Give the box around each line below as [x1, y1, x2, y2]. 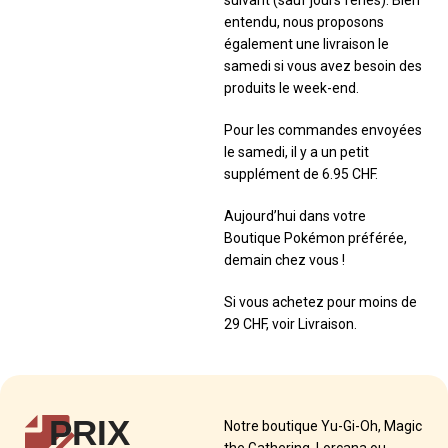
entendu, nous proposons [224, 13, 384, 30]
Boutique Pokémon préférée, [224, 229, 407, 246]
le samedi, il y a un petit [224, 143, 369, 160]
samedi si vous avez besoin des [224, 57, 422, 74]
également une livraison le [224, 35, 389, 52]
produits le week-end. [224, 79, 359, 96]
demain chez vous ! [224, 251, 345, 268]
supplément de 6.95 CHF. [224, 165, 378, 182]
